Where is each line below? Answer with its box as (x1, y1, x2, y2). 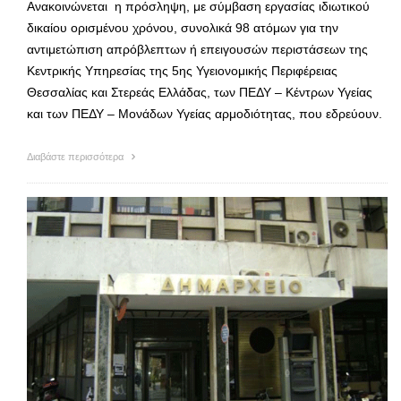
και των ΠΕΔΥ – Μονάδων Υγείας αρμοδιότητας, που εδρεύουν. (27, 106, 382, 121)
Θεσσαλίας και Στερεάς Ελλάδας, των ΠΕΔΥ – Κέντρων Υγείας (27, 84, 372, 99)
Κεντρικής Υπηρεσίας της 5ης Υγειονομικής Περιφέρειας (27, 63, 337, 78)
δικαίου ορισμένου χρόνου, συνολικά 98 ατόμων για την (27, 20, 338, 35)
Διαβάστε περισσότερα (27, 150, 126, 162)
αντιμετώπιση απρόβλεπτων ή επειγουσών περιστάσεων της (27, 41, 368, 56)
